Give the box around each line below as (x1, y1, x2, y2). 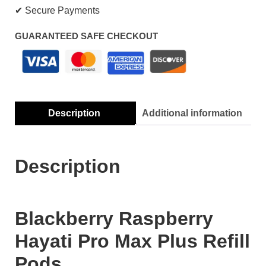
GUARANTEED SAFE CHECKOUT (15, 30, 158, 41)
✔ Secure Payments (15, 5, 100, 15)
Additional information (142, 107, 242, 118)
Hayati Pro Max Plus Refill (15, 230, 250, 252)
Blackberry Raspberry (15, 207, 213, 229)
